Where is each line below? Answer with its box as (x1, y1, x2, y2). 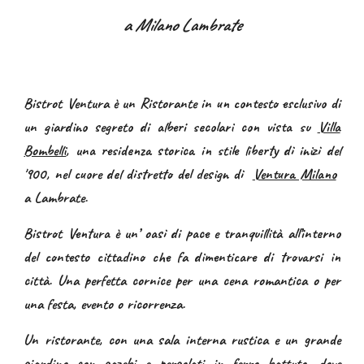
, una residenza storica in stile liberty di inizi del (66, 141, 340, 160)
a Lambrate (24, 188, 85, 207)
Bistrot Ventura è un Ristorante (24, 93, 201, 113)
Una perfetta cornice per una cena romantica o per (58, 271, 340, 290)
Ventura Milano (252, 164, 336, 184)
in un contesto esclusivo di (201, 93, 340, 113)
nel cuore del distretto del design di (54, 164, 253, 184)
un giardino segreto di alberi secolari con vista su (24, 117, 318, 136)
